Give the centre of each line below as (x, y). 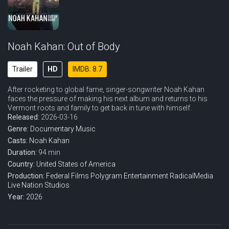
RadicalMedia (191, 176)
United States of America (76, 164)
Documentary (52, 129)
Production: (27, 176)
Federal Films (67, 176)
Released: (24, 117)
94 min (49, 152)
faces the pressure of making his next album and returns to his (108, 99)
